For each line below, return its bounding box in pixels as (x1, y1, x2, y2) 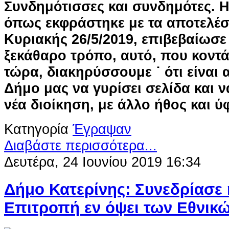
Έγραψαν (73, 121, 131, 138)
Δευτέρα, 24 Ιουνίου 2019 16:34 (4, 154, 201, 170)
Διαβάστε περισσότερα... (4, 138, 157, 154)
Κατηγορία (4, 121, 68, 138)
